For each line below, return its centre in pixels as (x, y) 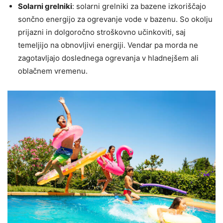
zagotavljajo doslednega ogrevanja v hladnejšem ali (108, 58)
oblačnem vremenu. (53, 71)
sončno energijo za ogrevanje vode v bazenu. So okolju (115, 19)
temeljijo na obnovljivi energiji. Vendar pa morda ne (108, 45)
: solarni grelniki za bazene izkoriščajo (139, 6)
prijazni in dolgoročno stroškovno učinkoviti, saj (102, 32)
